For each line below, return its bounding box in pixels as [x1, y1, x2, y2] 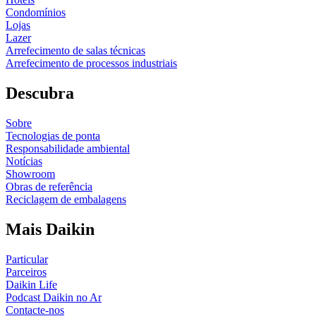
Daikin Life [6, 278, 57, 291]
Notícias [6, 154, 42, 167]
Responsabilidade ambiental [6, 142, 130, 154]
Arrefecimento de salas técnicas [6, 44, 145, 56]
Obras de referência [6, 180, 92, 193]
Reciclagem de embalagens [6, 193, 126, 205]
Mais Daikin [6, 219, 95, 238]
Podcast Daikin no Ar [6, 291, 102, 303]
